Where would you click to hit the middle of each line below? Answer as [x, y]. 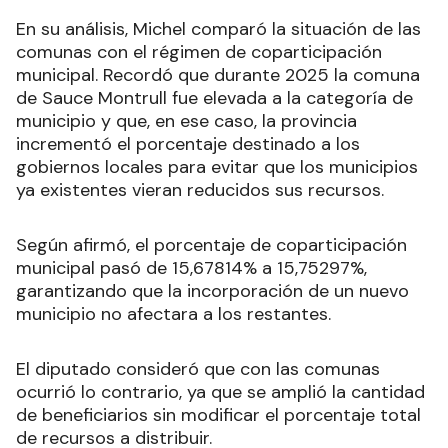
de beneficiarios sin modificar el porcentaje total [218, 414]
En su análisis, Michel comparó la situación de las [218, 28]
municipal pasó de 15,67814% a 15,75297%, [191, 267]
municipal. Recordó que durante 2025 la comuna [218, 74]
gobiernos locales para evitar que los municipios [217, 166]
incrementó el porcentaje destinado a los [188, 143]
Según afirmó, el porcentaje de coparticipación [211, 244]
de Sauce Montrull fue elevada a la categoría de [214, 97]
